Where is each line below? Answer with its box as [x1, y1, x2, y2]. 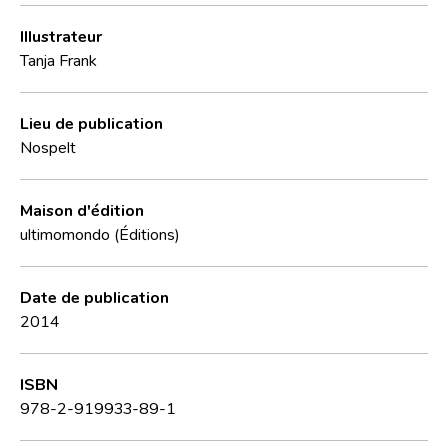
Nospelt [20, 136, 76, 157]
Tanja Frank [20, 49, 97, 70]
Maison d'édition [20, 199, 144, 220]
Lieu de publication [20, 112, 163, 133]
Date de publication [20, 286, 169, 307]
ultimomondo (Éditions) [20, 223, 180, 244]
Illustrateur [20, 25, 102, 46]
